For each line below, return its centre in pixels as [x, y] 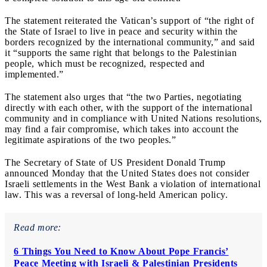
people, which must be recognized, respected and [105, 63]
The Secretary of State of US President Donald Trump [115, 162]
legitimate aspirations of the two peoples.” [90, 139]
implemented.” [34, 74]
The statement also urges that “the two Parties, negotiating [123, 97]
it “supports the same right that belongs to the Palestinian [121, 52]
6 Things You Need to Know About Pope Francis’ [121, 251]
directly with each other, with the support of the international [128, 107]
